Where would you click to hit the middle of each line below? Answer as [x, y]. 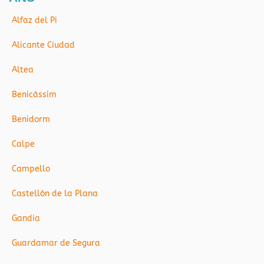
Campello [31, 169]
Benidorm [31, 120]
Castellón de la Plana [55, 194]
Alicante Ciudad [43, 45]
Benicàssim [34, 95]
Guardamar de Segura [56, 243]
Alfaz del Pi [34, 21]
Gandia [26, 219]
